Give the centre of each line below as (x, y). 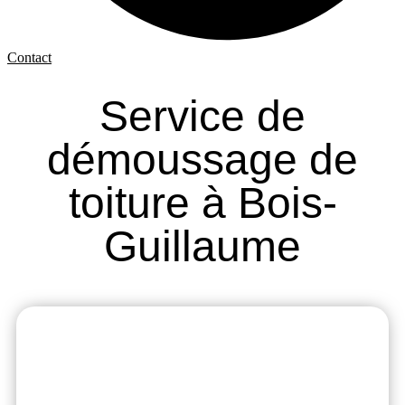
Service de (202, 117)
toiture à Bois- (202, 203)
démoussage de (202, 160)
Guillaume (202, 247)
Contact (29, 57)
